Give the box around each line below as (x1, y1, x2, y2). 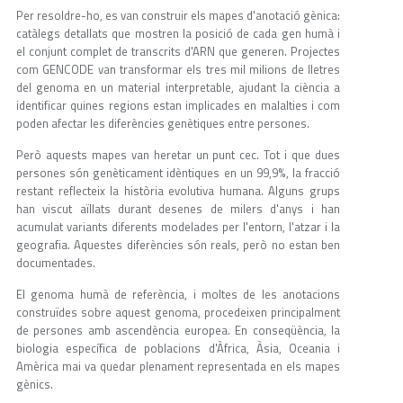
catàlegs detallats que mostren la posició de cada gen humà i (16, 24, 340, 43)
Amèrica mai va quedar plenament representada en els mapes (16, 357, 340, 376)
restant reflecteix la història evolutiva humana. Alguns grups (16, 182, 340, 201)
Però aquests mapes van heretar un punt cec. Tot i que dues (16, 146, 340, 165)
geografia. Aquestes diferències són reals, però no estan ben (16, 236, 340, 255)
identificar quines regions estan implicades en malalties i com (16, 96, 340, 115)
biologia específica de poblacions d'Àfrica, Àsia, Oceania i (16, 339, 340, 358)
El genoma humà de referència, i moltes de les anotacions (16, 285, 340, 304)
